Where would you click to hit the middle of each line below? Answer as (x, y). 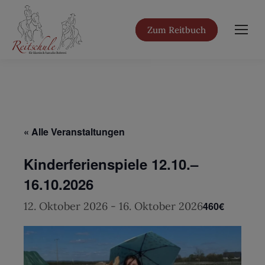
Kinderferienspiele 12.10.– (111, 164)
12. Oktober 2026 (66, 206)
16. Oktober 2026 (161, 206)
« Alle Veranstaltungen (74, 132)
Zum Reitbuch (177, 30)
